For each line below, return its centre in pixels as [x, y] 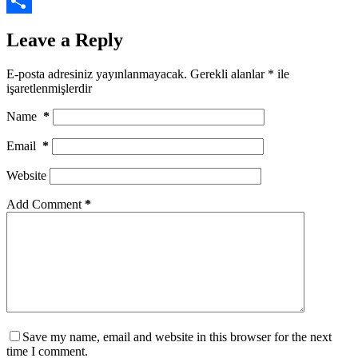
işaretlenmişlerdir [49, 89]
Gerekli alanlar [229, 74]
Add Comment [44, 205]
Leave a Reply [65, 40]
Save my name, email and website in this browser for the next [177, 337]
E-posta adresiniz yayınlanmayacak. [97, 74]
